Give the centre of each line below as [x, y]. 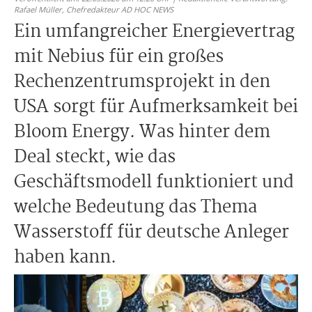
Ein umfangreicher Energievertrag [154, 32]
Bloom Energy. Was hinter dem [142, 132]
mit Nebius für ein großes [119, 57]
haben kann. [65, 258]
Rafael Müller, [40, 9]
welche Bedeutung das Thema [135, 208]
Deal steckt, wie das [95, 157]
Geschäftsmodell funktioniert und [154, 182]
